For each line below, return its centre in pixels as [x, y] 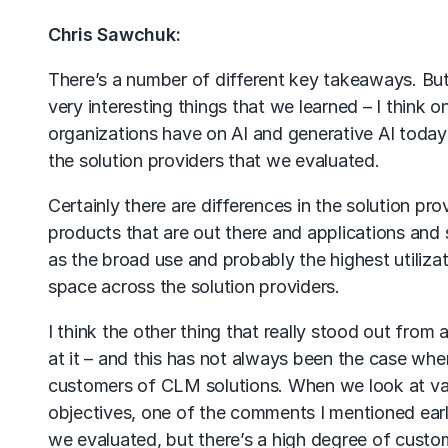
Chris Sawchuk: [114, 34]
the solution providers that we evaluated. [214, 160]
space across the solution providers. [194, 286]
